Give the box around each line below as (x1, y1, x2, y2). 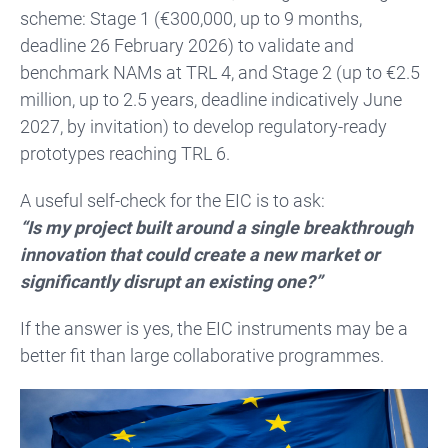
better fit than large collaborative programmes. (20, 344, 388, 366)
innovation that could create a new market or (20, 243, 380, 265)
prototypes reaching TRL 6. (20, 142, 230, 164)
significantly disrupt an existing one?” (20, 270, 322, 292)
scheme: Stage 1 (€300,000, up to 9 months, (20, 7, 362, 29)
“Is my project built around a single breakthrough (20, 216, 413, 238)
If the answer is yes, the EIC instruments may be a (20, 317, 408, 339)
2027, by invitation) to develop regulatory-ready (20, 115, 387, 137)
